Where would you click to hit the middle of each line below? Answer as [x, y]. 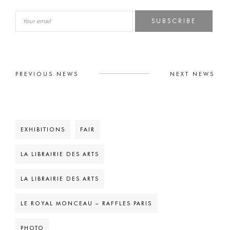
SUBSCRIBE [174, 21]
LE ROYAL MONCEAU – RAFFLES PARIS [86, 203]
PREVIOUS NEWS [47, 74]
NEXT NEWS [192, 74]
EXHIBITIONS [43, 129]
